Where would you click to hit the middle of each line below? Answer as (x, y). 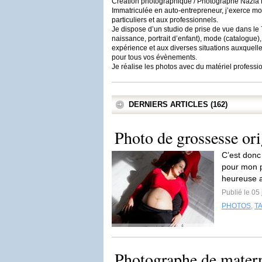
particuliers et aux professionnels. (165, 20)
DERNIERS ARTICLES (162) (178, 104)
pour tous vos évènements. (154, 57)
